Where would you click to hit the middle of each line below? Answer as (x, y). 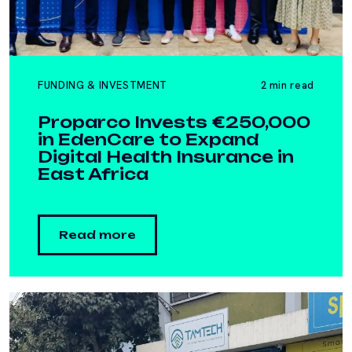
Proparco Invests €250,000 (174, 122)
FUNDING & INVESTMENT (103, 85)
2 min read (287, 85)
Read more (97, 234)
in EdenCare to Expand (148, 139)
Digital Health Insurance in (166, 156)
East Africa (93, 174)
